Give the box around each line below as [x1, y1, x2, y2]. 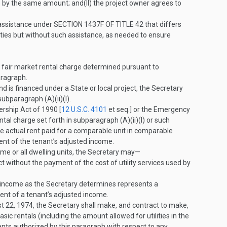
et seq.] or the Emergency [107, 105, 190, 113]
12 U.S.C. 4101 [61, 105, 107, 113]
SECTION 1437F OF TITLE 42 [54, 20, 143, 28]
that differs [143, 20, 181, 28]
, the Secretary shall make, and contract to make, [33, 201, 188, 209]
